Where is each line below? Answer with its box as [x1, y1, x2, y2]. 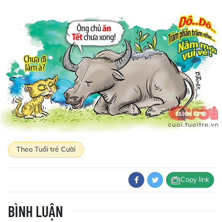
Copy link [180, 175, 209, 184]
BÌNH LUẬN [8, 202, 63, 220]
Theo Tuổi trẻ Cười [16, 145, 75, 154]
